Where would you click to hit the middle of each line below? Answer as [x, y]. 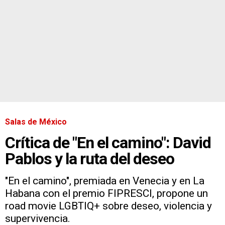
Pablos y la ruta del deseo [90, 158]
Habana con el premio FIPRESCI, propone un [106, 193]
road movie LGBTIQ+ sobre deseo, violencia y [108, 206]
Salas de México [36, 122]
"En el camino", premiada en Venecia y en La [105, 181]
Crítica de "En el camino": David [108, 142]
